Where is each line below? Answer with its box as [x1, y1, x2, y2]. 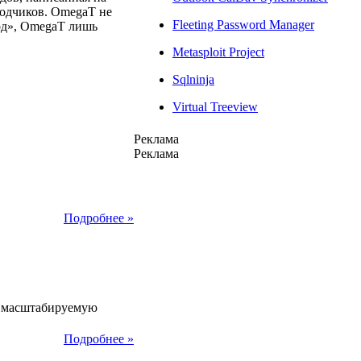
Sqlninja [172, 72, 214, 86]
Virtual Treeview [172, 99, 258, 114]
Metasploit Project [172, 44, 264, 59]
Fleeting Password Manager [172, 17, 314, 31]
